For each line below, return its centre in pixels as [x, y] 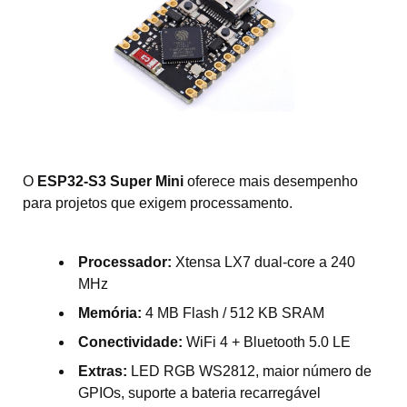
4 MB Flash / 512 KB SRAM [233, 313]
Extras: [103, 371]
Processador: [125, 262]
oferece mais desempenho [273, 181]
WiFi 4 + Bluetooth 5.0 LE [267, 342]
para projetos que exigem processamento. [158, 203]
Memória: [110, 313]
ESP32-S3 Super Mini [112, 181]
